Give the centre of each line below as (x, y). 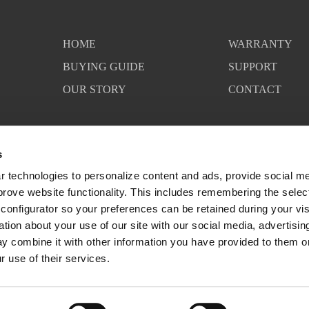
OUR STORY (94, 89)
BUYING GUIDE (103, 66)
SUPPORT (253, 66)
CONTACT (255, 89)
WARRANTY (261, 43)
